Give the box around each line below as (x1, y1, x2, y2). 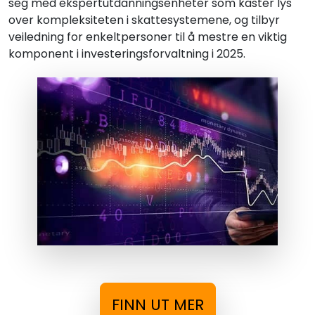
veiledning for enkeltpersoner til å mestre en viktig (8, 29, 287, 46)
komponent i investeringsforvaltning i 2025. (8, 46, 245, 63)
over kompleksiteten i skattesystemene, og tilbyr (8, 12, 280, 29)
